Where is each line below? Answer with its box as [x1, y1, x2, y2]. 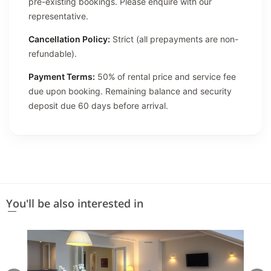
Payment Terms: [28, 71, 95, 82]
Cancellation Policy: [28, 33, 110, 44]
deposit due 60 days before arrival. [28, 100, 168, 111]
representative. [28, 10, 88, 21]
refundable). [28, 48, 77, 59]
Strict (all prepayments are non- [110, 33, 238, 44]
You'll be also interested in [6, 195, 143, 211]
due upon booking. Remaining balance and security [28, 85, 232, 96]
